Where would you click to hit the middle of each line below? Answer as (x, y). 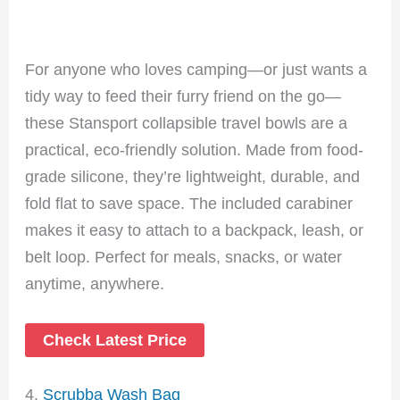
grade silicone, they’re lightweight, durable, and (193, 176)
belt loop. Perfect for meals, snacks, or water (184, 256)
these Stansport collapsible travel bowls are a (187, 122)
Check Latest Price (115, 340)
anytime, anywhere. (95, 283)
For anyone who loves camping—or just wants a (196, 69)
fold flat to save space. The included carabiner (189, 203)
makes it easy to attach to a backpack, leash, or (195, 229)
